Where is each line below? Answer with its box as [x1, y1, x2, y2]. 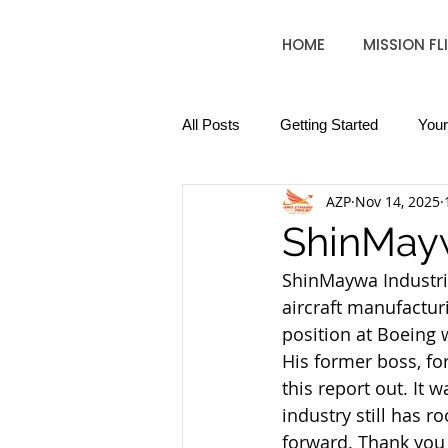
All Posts [182, 115, 240, 133]
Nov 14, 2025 [355, 191, 440, 211]
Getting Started [280, 115, 378, 133]
